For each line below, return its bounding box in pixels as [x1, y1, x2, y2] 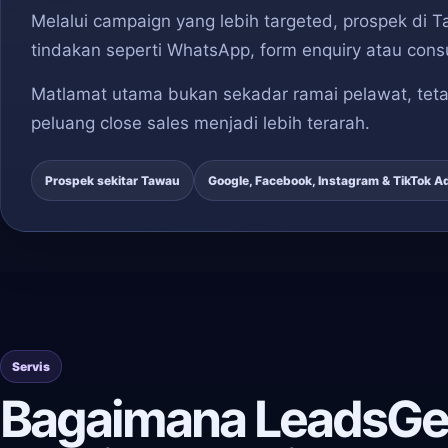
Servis [12, 359, 50, 374]
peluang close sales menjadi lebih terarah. [31, 113, 370, 133]
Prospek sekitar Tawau [45, 173, 180, 188]
